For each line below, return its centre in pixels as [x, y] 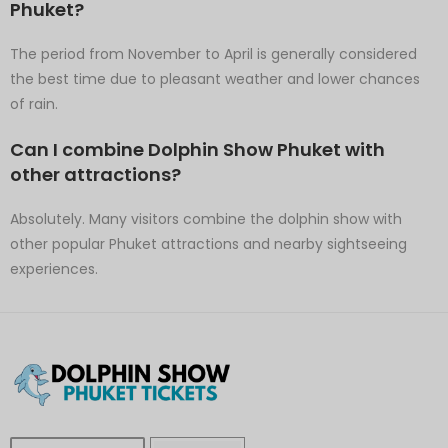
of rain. [34, 103]
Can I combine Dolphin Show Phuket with [197, 149]
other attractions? [95, 174]
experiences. [54, 268]
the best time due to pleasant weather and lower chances [215, 78]
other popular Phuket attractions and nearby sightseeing [208, 243]
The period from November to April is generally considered [213, 53]
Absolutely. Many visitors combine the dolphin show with [206, 218]
